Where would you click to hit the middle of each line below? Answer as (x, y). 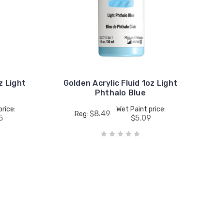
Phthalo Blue (120, 93)
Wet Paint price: (141, 109)
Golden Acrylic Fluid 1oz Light (120, 83)
